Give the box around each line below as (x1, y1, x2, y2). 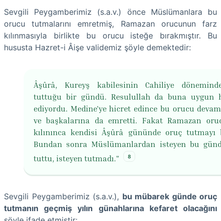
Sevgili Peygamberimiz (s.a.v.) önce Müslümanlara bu (4, 7, 217, 17)
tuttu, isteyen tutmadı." (34, 153, 119, 164)
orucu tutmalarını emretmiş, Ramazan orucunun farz (4, 19, 217, 29)
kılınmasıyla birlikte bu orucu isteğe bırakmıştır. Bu (4, 31, 217, 41)
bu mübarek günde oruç (122, 191, 217, 201)
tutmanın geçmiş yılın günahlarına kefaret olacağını (4, 203, 217, 213)
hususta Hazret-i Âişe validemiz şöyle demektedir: (4, 42, 191, 53)
